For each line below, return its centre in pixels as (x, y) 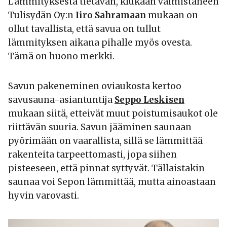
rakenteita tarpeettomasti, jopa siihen (92, 155)
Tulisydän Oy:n (42, 15)
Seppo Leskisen (149, 100)
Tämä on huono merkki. (61, 56)
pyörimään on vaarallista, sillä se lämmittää (105, 141)
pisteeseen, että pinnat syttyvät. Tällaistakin (106, 168)
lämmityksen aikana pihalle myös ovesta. (100, 43)
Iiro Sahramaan (111, 15)
